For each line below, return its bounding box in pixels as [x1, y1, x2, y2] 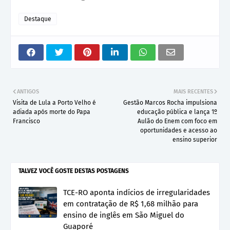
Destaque [24, 15, 51, 23]
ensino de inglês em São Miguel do [63, 210, 184, 220]
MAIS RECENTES [174, 88, 213, 95]
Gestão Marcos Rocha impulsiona [123, 99, 217, 107]
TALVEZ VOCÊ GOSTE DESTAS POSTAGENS [18, 167, 129, 175]
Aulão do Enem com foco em [138, 118, 217, 125]
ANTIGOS [17, 88, 39, 95]
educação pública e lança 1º [137, 108, 217, 116]
